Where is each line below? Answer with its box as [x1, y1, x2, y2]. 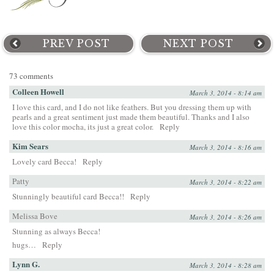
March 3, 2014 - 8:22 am [190, 177, 262, 187]
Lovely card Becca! [12, 156, 76, 168]
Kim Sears [12, 140, 48, 152]
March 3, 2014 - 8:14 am [190, 88, 262, 98]
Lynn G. [12, 258, 40, 270]
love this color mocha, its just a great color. [12, 121, 154, 133]
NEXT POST [163, 37, 234, 50]
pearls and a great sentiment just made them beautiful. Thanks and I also [12, 111, 250, 123]
